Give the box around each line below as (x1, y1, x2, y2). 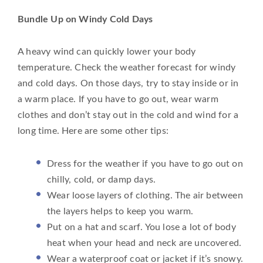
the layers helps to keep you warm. (47, 207, 194, 217)
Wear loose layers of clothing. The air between (47, 191, 243, 201)
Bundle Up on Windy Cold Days (18, 14, 153, 24)
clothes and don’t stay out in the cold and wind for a (18, 110, 239, 120)
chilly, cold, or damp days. (47, 175, 156, 185)
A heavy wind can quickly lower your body (18, 47, 196, 57)
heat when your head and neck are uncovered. (47, 238, 242, 248)
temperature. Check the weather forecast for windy (18, 63, 236, 73)
